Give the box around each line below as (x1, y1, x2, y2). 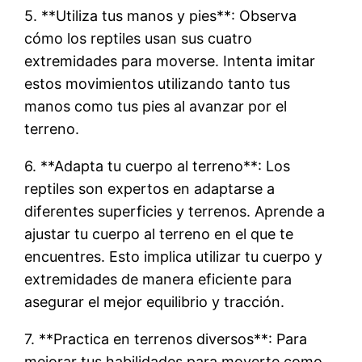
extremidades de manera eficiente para (24, 270, 293, 288)
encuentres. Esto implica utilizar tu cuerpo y (24, 247, 323, 265)
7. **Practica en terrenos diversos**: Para (24, 330, 308, 347)
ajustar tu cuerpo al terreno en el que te (24, 225, 294, 242)
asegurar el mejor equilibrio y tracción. (24, 293, 285, 310)
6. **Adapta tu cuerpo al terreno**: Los (24, 157, 291, 175)
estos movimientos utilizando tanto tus (24, 74, 291, 92)
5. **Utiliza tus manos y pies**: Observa (24, 6, 297, 24)
